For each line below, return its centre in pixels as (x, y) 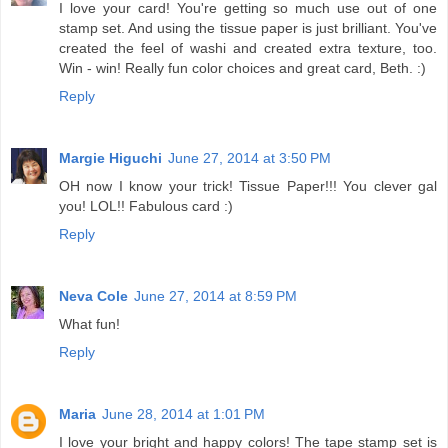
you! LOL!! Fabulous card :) (146, 206)
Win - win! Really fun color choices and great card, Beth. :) (242, 68)
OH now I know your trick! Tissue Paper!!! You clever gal (248, 186)
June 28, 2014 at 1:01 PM (183, 414)
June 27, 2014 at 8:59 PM (215, 296)
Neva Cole (93, 296)
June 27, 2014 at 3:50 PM (249, 158)
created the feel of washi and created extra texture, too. (248, 48)
